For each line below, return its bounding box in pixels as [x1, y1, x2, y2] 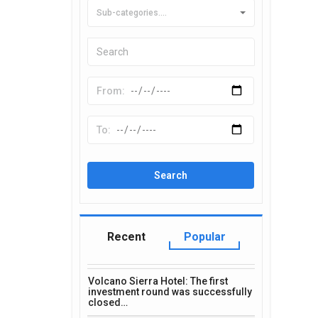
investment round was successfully [88, 286, 252, 297]
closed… [88, 297, 128, 308]
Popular [183, 230, 226, 243]
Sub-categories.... [97, 8, 167, 18]
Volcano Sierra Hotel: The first [88, 275, 228, 287]
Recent [107, 230, 146, 243]
